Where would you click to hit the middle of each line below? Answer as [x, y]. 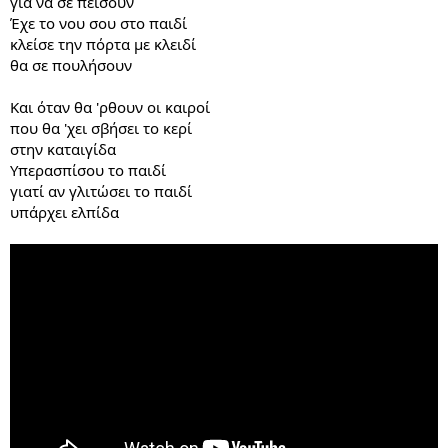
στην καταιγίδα [63, 148]
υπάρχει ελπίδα [64, 211]
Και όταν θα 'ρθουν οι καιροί [110, 106]
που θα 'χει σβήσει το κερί [101, 127]
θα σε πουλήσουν [71, 64]
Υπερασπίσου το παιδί [88, 169]
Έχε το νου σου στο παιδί [98, 22]
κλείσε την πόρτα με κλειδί [103, 43]
